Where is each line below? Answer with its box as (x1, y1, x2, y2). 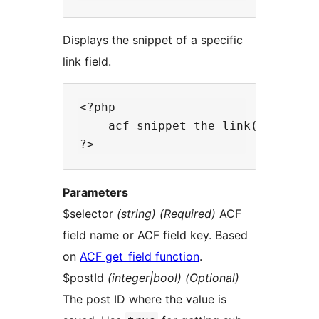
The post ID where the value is (63, 291, 226, 306)
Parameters (63, 184, 128, 199)
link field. (63, 53, 111, 68)
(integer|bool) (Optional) (108, 270, 239, 285)
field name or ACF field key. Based (63, 227, 248, 242)
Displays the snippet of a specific (63, 32, 243, 47)
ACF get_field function (80, 249, 199, 263)
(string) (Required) (117, 206, 216, 221)
